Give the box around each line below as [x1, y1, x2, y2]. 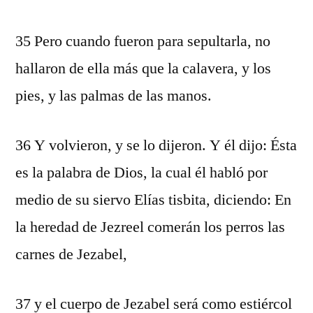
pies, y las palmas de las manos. [15, 86, 212, 105]
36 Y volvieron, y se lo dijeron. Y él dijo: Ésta [15, 136, 297, 155]
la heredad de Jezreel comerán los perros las [15, 217, 285, 237]
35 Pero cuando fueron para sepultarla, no [15, 31, 270, 51]
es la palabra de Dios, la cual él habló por [15, 163, 268, 182]
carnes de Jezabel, [15, 245, 127, 264]
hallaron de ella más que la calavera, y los [15, 59, 271, 78]
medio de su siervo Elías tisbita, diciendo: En [15, 190, 291, 210]
